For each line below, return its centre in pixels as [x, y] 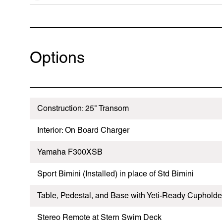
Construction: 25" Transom [83, 108]
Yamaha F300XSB [70, 152]
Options [57, 57]
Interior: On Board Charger [83, 130]
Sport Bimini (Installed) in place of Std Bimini [115, 173]
